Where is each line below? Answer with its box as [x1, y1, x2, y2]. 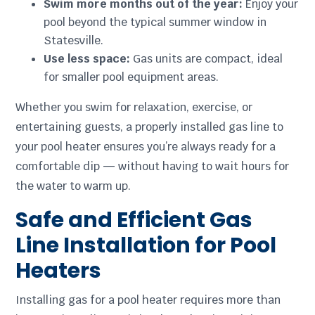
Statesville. [44, 33, 104, 49]
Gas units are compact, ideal [130, 51, 283, 67]
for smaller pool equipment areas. [44, 70, 219, 85]
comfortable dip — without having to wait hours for [15, 159, 290, 174]
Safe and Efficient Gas [15, 205, 253, 236]
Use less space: [44, 51, 131, 67]
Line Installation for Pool [15, 231, 277, 261]
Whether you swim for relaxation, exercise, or [15, 100, 253, 115]
